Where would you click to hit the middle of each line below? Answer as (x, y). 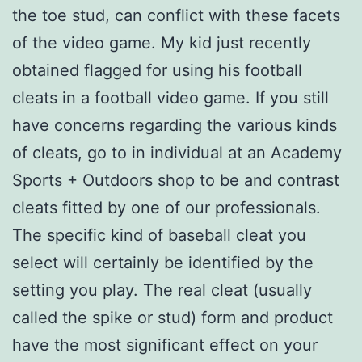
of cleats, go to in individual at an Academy (177, 152)
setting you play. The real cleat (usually (162, 290)
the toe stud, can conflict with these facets (176, 15)
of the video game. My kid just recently (162, 42)
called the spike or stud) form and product (173, 317)
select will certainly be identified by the (163, 262)
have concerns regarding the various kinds (175, 125)
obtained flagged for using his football (157, 70)
